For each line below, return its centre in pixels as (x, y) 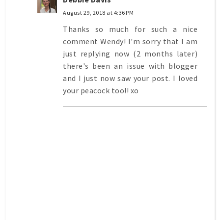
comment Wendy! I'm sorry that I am (130, 41)
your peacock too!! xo (101, 91)
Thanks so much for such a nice (130, 29)
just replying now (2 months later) (130, 54)
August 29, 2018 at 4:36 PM (98, 13)
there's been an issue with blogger (130, 66)
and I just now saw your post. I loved (130, 78)
